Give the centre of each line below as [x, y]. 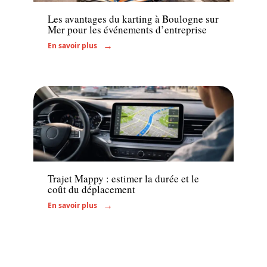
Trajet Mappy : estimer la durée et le [123, 179]
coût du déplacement [91, 190]
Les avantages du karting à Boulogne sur [133, 18]
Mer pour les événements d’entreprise [127, 29]
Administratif [72, 148]
